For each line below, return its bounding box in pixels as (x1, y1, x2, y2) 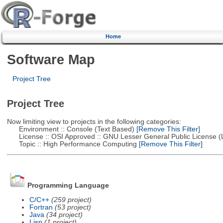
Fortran (29, 203, 53, 211)
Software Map (6, 51, 95, 67)
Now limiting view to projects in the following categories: (6, 117, 181, 125)
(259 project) (51, 196, 92, 204)
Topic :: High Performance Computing (6, 140, 137, 148)
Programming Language (27, 182, 109, 190)
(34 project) (46, 211, 83, 219)
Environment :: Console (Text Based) (6, 125, 134, 133)
